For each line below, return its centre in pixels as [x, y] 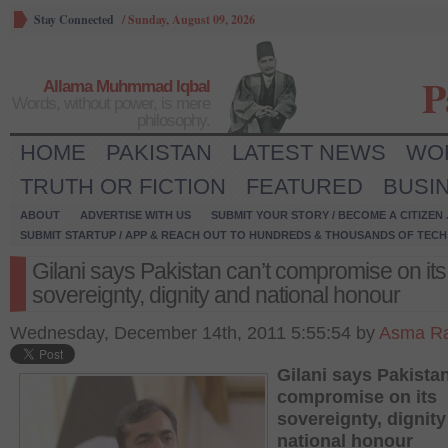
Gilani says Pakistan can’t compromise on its [239, 271]
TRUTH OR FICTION [123, 186]
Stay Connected [74, 19]
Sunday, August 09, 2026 [191, 19]
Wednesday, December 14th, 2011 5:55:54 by [194, 333]
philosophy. [173, 120]
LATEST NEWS [309, 152]
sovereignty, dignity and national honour [216, 295]
